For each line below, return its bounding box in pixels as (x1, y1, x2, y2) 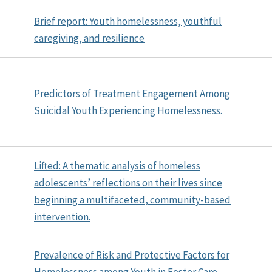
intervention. (34, 209, 90, 223)
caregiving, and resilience (34, 31, 144, 45)
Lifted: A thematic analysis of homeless (34, 158, 200, 172)
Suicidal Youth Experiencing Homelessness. (34, 103, 222, 117)
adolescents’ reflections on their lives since (34, 175, 222, 189)
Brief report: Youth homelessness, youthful (34, 14, 222, 28)
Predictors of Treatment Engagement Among (34, 86, 230, 100)
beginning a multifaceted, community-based (34, 192, 231, 206)
